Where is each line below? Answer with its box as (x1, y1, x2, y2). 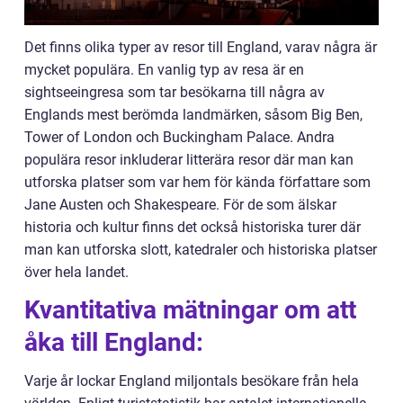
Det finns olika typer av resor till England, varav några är (24, 38, 377, 56)
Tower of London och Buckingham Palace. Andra (24, 128, 335, 146)
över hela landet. (24, 263, 129, 281)
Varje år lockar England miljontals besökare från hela (24, 372, 359, 390)
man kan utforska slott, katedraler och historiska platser (24, 240, 377, 258)
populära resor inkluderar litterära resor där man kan (24, 150, 354, 168)
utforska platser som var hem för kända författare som (24, 173, 371, 191)
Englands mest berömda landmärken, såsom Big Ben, (24, 105, 363, 123)
